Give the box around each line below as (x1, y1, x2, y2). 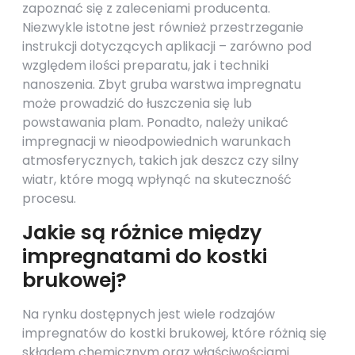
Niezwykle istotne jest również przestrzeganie (22, 18, 303, 36)
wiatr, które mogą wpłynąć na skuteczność (22, 170, 292, 189)
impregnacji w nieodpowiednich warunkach (22, 132, 291, 151)
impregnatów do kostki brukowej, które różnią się (22, 324, 326, 342)
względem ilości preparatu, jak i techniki (22, 56, 269, 74)
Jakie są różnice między (22, 219, 261, 246)
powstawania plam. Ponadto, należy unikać (22, 113, 288, 132)
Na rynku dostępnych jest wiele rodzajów (22, 305, 275, 323)
